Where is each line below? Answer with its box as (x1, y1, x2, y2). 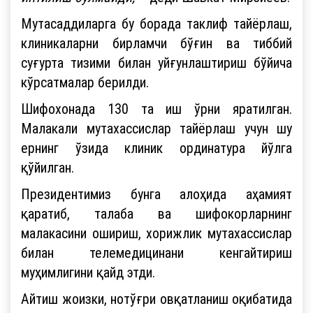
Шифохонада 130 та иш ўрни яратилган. (21, 99, 292, 117)
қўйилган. (21, 158, 74, 176)
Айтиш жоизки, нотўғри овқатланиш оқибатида (21, 289, 292, 307)
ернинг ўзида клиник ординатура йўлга (21, 138, 292, 156)
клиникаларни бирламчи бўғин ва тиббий (21, 34, 292, 52)
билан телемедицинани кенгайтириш (21, 243, 292, 261)
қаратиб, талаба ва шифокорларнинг (21, 204, 292, 222)
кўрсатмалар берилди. (21, 73, 149, 91)
